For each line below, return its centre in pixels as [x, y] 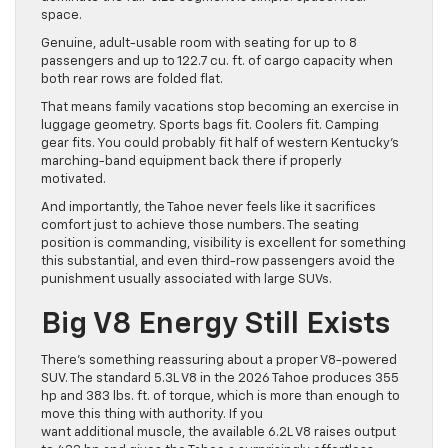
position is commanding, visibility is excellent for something [223, 244]
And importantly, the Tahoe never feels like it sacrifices [208, 208]
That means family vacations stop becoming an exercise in [220, 108]
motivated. [73, 180]
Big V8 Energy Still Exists [215, 325]
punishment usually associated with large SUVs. [186, 280]
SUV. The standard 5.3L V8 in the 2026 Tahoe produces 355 [220, 379]
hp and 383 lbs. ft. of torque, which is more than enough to [220, 397]
